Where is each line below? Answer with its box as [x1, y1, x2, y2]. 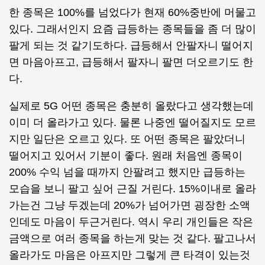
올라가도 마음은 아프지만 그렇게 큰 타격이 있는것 [9, 249, 250, 261]
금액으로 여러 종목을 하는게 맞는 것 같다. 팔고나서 [9, 232, 256, 244]
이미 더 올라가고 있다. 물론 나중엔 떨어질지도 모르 [9, 117, 256, 128]
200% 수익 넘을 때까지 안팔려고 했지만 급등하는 [9, 166, 245, 178]
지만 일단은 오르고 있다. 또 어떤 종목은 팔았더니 [9, 133, 245, 145]
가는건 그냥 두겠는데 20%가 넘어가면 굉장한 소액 [9, 199, 250, 211]
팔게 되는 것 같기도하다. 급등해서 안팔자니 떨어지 [9, 40, 253, 51]
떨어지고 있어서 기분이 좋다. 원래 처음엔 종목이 [9, 150, 243, 161]
